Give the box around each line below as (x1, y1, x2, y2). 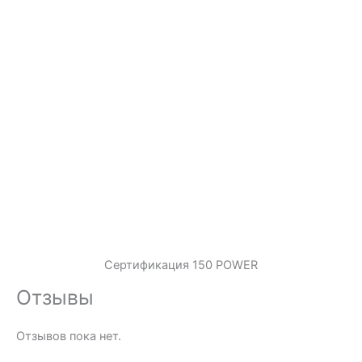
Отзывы (16, 285, 94, 310)
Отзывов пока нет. (16, 329, 121, 344)
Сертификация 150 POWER (104, 258, 258, 273)
